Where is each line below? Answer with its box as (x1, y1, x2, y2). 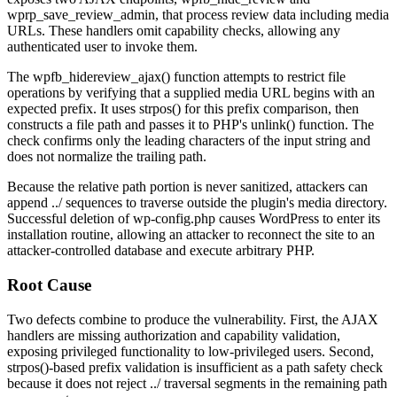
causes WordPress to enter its (215, 211, 380, 227)
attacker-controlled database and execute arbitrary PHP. (7, 243, 315, 259)
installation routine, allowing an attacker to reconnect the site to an (7, 227, 375, 243)
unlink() (251, 117, 295, 133)
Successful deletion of (7, 211, 133, 227)
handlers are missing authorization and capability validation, (7, 327, 340, 343)
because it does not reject (7, 375, 150, 391)
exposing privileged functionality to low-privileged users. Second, (7, 343, 374, 359)
